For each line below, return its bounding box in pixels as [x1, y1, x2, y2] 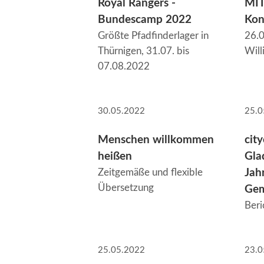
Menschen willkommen [98, 134, 214, 146]
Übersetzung [98, 182, 154, 193]
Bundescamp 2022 [98, 14, 192, 25]
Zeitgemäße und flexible [98, 167, 203, 177]
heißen [98, 150, 132, 162]
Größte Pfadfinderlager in [98, 30, 209, 41]
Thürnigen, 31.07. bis [98, 45, 189, 56]
